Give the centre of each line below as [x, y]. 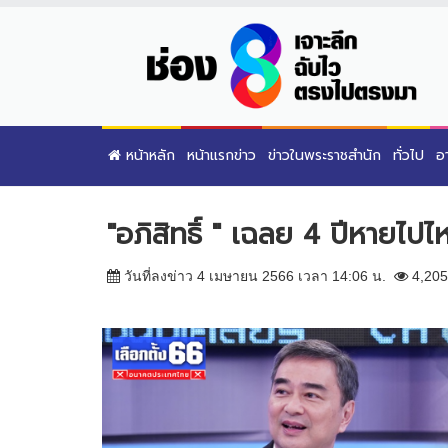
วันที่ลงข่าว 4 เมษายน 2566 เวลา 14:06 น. [257, 275]
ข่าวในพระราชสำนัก [324, 155]
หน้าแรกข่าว [221, 155]
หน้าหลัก [148, 155]
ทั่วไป [408, 155]
